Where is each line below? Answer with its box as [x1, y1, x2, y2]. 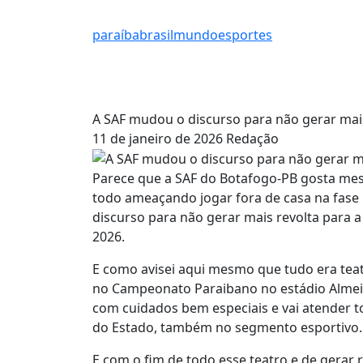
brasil [139, 26, 173, 45]
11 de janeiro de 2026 [92, 129, 223, 147]
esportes [218, 26, 272, 45]
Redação [226, 129, 279, 147]
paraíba [92, 26, 139, 45]
